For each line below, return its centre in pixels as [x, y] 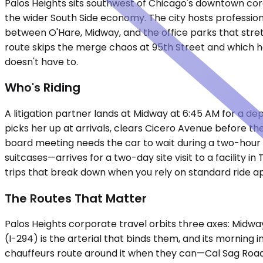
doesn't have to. [41, 62]
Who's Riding [43, 88]
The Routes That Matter [76, 198]
